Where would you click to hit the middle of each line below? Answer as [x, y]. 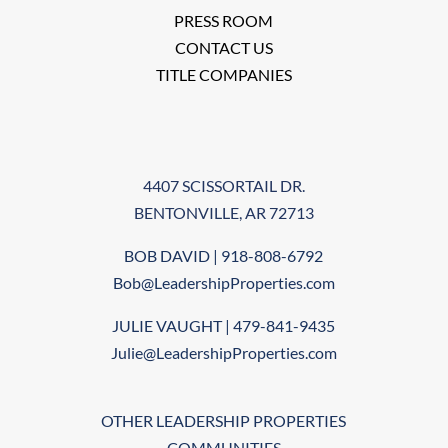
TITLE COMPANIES [223, 74]
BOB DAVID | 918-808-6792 [224, 256]
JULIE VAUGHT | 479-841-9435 [224, 326]
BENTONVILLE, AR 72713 [223, 213]
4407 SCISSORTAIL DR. [223, 186]
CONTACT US [223, 47]
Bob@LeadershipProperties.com [223, 283]
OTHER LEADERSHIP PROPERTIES [224, 421]
